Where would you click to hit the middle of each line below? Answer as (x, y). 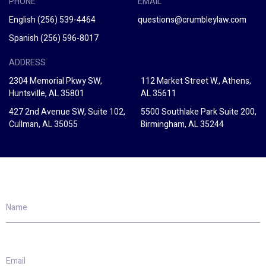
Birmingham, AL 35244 (182, 125)
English (23, 20)
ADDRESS (27, 63)
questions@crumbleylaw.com (192, 20)
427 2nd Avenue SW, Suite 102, (67, 112)
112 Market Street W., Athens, (196, 81)
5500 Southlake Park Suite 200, (198, 112)
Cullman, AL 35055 (43, 125)
